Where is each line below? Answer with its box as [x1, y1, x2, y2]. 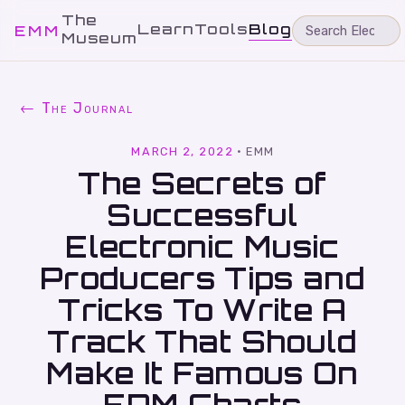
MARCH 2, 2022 [131, 145, 234, 158]
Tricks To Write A [58, 292, 347, 328]
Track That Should [47, 324, 358, 360]
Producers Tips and [40, 260, 365, 297]
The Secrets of [78, 165, 327, 202]
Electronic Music [65, 229, 340, 265]
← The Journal [20, 99, 134, 117]
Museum [61, 29, 138, 47]
